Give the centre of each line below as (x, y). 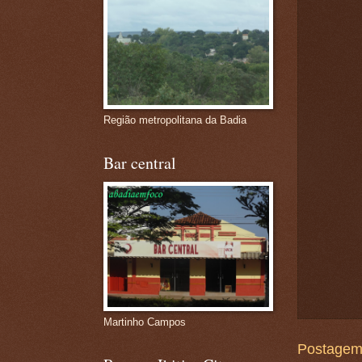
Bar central (139, 163)
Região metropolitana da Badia (175, 120)
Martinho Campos (144, 322)
